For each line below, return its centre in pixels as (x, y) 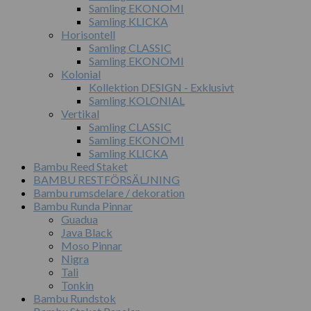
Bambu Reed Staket (81, 167)
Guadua (79, 219)
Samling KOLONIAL (137, 101)
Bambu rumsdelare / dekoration (109, 193)
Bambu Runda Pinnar (83, 206)
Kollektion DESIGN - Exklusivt (161, 87)
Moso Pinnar (92, 246)
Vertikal (80, 114)
